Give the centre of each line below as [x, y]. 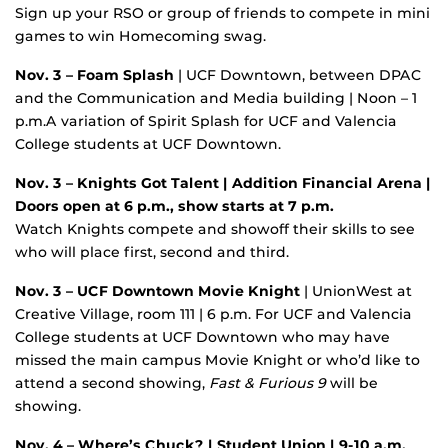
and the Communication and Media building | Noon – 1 [216, 97]
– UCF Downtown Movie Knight [183, 290]
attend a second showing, [112, 382]
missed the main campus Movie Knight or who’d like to [217, 359]
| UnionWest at [356, 290]
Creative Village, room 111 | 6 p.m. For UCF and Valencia [213, 313]
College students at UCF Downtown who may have [202, 336]
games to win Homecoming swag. [140, 35]
